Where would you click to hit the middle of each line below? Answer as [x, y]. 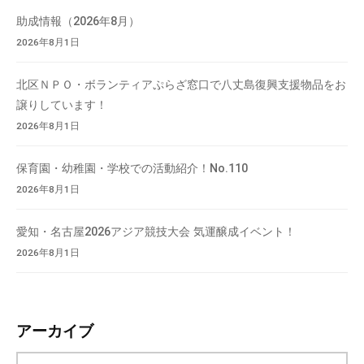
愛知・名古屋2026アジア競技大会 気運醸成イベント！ [156, 231]
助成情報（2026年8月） [78, 21]
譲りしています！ [62, 104]
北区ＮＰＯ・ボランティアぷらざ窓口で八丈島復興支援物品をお [181, 84]
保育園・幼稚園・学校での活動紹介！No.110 [132, 168]
